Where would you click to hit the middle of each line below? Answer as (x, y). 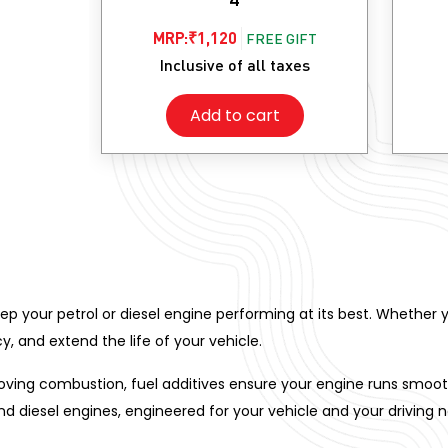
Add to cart (234, 115)
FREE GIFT (281, 38)
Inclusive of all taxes (234, 64)
